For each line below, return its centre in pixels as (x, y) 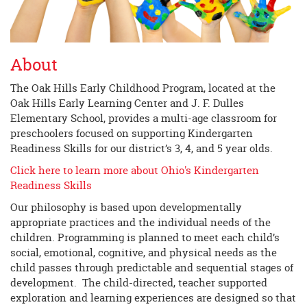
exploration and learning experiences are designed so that (153, 298)
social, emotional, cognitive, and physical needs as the (144, 253)
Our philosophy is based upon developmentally (126, 208)
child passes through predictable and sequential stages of (152, 268)
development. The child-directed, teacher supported (139, 283)
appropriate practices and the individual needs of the (140, 223)
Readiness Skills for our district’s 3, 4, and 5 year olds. (144, 149)
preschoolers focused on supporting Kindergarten (132, 134)
